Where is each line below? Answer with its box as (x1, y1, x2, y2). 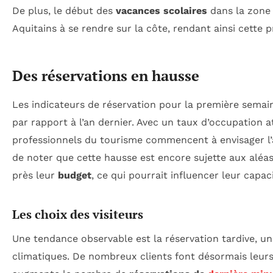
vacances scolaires (116, 4, 207, 16)
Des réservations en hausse (12, 65, 199, 85)
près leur (12, 169, 58, 181)
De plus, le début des (12, 4, 116, 16)
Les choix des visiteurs (12, 205, 143, 222)
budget (58, 169, 91, 181)
